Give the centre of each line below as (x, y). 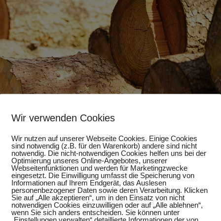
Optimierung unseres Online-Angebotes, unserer (89, 160)
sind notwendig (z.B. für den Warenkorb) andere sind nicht (104, 146)
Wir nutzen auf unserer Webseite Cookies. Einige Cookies (104, 138)
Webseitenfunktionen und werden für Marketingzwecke (99, 168)
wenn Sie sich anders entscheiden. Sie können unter (95, 212)
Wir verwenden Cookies (63, 118)
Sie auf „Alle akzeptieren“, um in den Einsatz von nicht (98, 197)
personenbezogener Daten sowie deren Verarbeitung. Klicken (110, 190)
